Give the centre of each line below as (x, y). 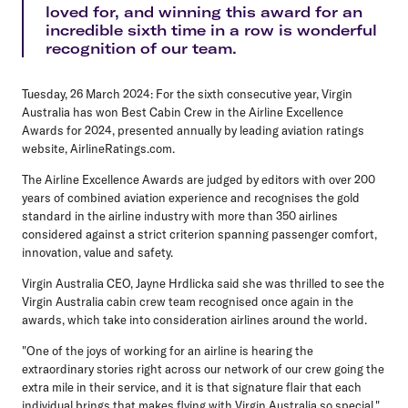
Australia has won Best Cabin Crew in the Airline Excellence (183, 112)
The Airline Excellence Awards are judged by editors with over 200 (199, 179)
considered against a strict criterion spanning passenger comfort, (199, 234)
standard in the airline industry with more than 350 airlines (180, 215)
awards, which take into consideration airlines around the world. (194, 319)
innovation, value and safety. (97, 252)
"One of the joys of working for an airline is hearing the (168, 350)
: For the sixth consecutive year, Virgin (251, 93)
